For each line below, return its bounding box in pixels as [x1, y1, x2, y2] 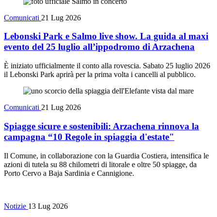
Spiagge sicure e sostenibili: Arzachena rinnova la [4, 121, 199, 131]
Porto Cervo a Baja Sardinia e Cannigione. [4, 169, 134, 177]
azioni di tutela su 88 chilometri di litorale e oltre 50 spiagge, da [4, 160, 197, 169]
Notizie [4, 201, 28, 210]
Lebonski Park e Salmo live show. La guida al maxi [4, 31, 208, 42]
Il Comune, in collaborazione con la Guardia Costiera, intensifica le [4, 151, 209, 160]
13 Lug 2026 [28, 201, 68, 210]
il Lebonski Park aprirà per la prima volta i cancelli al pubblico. [4, 70, 196, 79]
